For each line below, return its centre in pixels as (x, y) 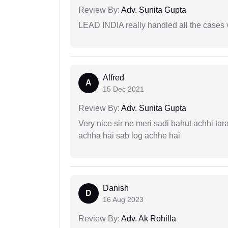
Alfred (113, 77)
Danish (116, 188)
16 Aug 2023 (123, 199)
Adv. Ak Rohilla (148, 218)
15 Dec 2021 (123, 89)
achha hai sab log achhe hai (129, 135)
